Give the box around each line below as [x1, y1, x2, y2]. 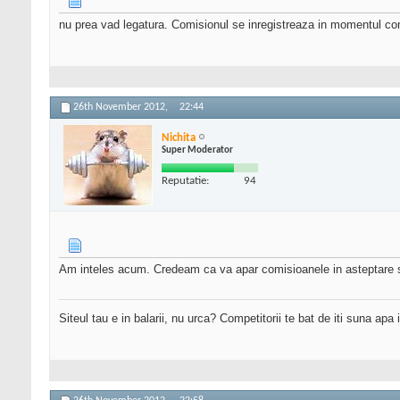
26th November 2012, [73, 102, 171, 113]
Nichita [162, 131, 196, 144]
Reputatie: [162, 174, 209, 187]
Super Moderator [162, 145, 233, 155]
